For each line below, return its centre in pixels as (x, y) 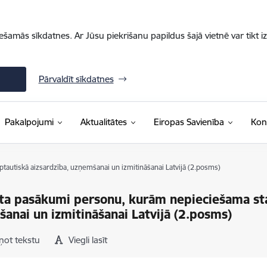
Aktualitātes (103, 122)
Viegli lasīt (88, 240)
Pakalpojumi (29, 122)
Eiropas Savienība (189, 122)
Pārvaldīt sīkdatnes (76, 79)
